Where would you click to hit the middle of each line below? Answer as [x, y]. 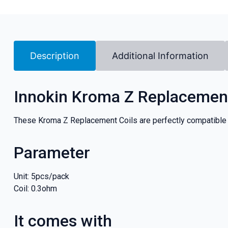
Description [54, 55]
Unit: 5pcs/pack [41, 176]
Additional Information [160, 55]
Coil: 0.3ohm [35, 188]
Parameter [52, 152]
